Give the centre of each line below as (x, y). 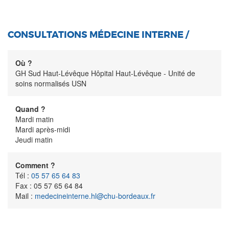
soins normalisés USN (51, 83)
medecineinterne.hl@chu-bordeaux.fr (95, 196)
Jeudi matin (34, 139)
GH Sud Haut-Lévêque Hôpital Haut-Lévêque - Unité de (105, 73)
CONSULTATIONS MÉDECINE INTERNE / (98, 35)
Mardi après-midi (43, 129)
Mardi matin (35, 119)
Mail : (25, 196)
